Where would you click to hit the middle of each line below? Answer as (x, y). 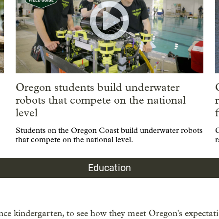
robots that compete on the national (100, 100)
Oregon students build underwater (97, 88)
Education (109, 168)
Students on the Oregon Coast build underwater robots (109, 131)
